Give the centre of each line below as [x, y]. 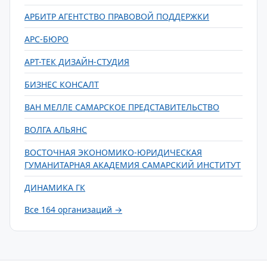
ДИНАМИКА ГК [55, 187]
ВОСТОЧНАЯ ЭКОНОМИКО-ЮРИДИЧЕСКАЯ [113, 152]
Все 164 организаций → [73, 209]
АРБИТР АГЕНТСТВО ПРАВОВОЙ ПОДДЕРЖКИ [117, 16]
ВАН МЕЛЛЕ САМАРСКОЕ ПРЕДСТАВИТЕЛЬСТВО [122, 107]
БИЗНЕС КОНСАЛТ [62, 84]
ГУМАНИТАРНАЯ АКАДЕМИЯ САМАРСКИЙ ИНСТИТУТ [133, 165]
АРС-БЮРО [46, 39]
